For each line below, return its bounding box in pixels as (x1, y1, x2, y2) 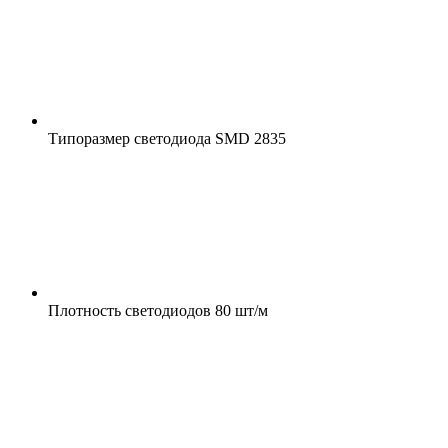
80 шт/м (211, 301, 268, 319)
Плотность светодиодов (48, 301, 211, 319)
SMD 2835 (211, 129, 286, 147)
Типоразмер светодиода (48, 129, 211, 147)
